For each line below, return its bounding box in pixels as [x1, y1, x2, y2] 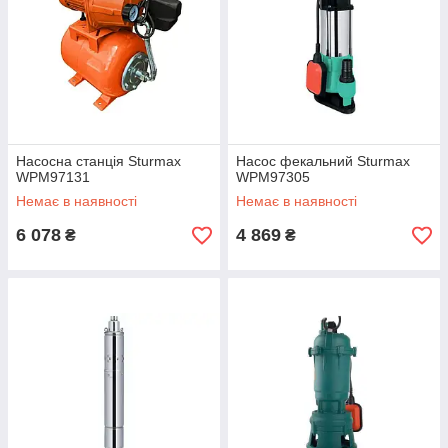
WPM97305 [236, 169, 310, 186]
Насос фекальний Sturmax [236, 153, 410, 170]
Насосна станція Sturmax [16, 153, 181, 170]
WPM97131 [16, 169, 90, 186]
